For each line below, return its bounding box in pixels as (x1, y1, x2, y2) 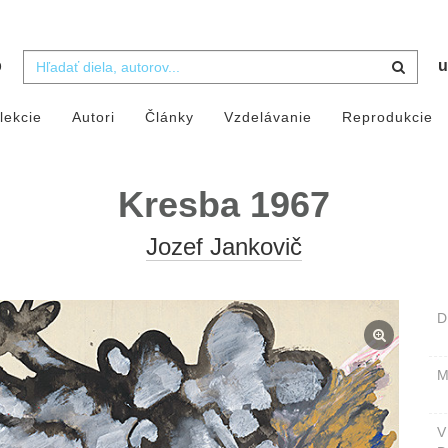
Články (144, 109, 194, 126)
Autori (71, 109, 115, 126)
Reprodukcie (341, 109, 433, 126)
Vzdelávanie (223, 109, 312, 126)
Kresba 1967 (118, 184, 330, 226)
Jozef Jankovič (146, 233, 302, 261)
